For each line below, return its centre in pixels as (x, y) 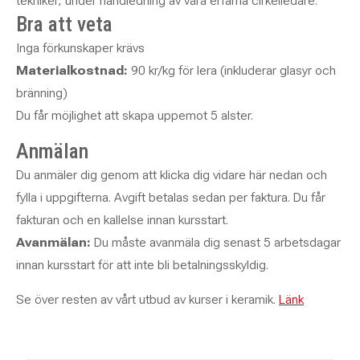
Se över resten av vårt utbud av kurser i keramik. (147, 299)
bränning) (42, 93)
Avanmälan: (53, 242)
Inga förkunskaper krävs (80, 48)
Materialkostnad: (72, 70)
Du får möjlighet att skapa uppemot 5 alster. (135, 115)
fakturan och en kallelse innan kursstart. (122, 220)
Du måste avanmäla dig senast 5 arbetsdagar (216, 242)
